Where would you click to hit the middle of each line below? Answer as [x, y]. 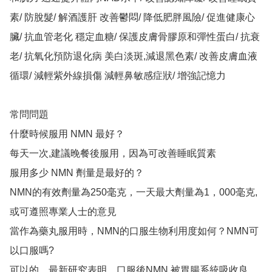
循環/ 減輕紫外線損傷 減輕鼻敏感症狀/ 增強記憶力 [118, 76]
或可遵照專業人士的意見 [63, 212]
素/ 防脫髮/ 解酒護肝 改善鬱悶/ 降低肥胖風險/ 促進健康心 [132, 18]
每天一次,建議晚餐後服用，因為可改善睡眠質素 [113, 154]
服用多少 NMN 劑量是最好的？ [77, 173]
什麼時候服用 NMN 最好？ [67, 134]
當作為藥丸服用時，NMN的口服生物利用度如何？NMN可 [134, 231]
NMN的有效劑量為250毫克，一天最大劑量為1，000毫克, [134, 192]
